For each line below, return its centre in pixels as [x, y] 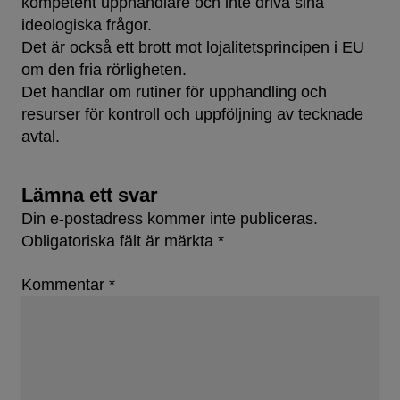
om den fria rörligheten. [104, 70]
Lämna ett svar [90, 196]
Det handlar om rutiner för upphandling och [174, 92]
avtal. [41, 137]
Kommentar [65, 285]
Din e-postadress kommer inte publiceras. [170, 219]
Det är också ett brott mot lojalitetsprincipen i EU [193, 48]
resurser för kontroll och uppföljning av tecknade [192, 115]
